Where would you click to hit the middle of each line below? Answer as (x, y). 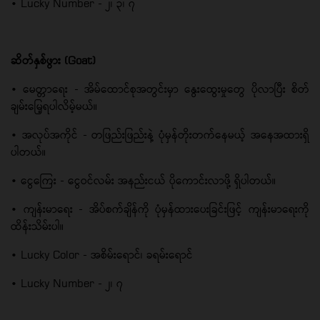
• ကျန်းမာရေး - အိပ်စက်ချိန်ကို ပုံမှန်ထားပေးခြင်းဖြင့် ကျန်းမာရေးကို (160, 209)
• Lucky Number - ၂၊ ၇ (67, 283)
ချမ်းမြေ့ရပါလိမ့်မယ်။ (54, 106)
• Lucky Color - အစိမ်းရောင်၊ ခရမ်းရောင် (102, 254)
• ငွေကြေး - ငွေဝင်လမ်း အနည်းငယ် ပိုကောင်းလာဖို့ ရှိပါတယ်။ (143, 180)
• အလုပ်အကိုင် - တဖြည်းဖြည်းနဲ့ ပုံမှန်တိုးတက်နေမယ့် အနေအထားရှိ (160, 134)
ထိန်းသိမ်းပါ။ (37, 226)
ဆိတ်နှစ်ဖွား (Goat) (53, 60)
